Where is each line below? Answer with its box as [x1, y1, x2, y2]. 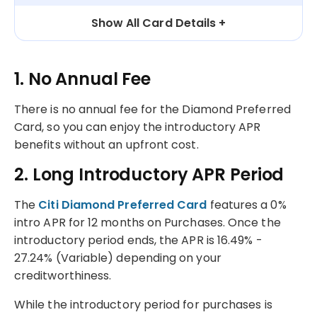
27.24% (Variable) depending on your [14, 249, 221, 266]
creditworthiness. [14, 267, 112, 284]
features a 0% [207, 196, 287, 213]
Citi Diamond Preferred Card [35, 196, 207, 213]
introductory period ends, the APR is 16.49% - [14, 231, 263, 248]
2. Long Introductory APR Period [14, 162, 284, 186]
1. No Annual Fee [14, 67, 151, 91]
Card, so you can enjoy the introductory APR [14, 118, 261, 135]
